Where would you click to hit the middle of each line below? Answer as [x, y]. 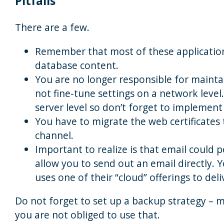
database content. [77, 65]
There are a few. [52, 27]
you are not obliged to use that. [87, 214]
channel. [54, 135]
